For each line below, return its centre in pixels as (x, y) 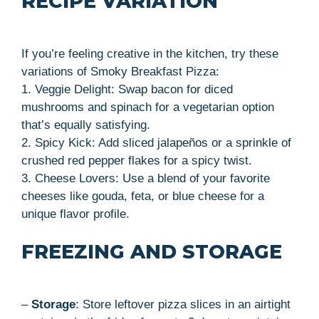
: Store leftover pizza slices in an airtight (183, 304)
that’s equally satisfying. (86, 125)
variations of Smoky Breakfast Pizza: (120, 71)
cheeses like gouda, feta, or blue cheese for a (143, 196)
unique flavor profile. (75, 214)
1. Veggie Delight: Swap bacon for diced (127, 89)
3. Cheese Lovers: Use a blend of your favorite (146, 178)
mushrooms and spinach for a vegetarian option (148, 107)
